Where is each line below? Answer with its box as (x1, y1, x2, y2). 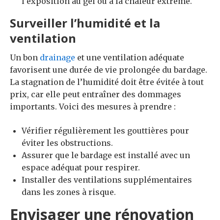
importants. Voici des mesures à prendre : (10, 101, 176, 111)
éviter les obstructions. (22, 137, 113, 148)
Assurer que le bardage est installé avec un (22, 150, 190, 160)
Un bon (10, 52, 40, 62)
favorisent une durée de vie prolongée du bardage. (10, 64, 207, 75)
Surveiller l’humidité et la (10, 14, 160, 31)
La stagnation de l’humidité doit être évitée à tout (10, 77, 204, 87)
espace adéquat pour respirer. (22, 162, 140, 172)
